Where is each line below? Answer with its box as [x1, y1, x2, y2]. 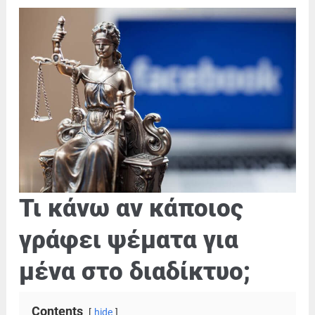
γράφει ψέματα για [19, 224, 238, 255]
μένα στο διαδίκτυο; [19, 256, 250, 286]
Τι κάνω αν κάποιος [19, 193, 243, 223]
